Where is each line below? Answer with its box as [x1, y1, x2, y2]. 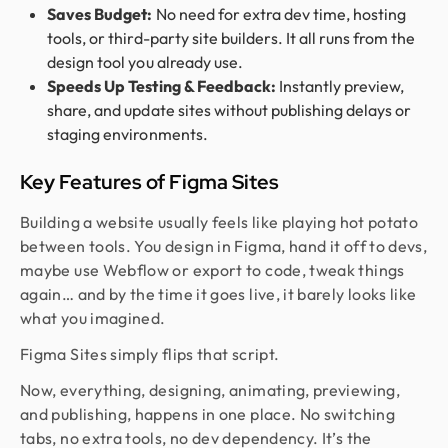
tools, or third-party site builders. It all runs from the [47, 28, 416, 48]
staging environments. [47, 124, 208, 144]
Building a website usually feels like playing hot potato [20, 212, 419, 232]
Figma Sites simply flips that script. [20, 344, 280, 364]
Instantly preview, [278, 76, 405, 96]
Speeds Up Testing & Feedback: [47, 76, 279, 96]
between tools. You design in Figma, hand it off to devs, [20, 236, 428, 256]
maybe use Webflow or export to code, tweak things [20, 260, 405, 280]
